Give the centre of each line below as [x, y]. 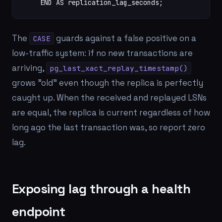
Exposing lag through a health [101, 189]
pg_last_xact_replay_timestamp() [119, 68]
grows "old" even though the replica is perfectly [108, 83]
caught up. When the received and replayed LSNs [109, 98]
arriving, [29, 68]
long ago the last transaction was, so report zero [109, 127]
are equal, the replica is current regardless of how [111, 112]
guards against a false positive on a [125, 38]
